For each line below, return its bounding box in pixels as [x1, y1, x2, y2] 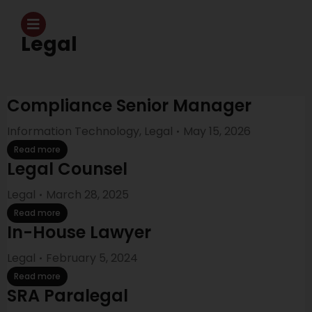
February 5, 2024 [46, 250, 138, 266]
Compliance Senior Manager [7, 94, 251, 117]
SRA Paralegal [7, 284, 128, 307]
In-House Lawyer [7, 221, 151, 244]
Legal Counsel [7, 157, 127, 180]
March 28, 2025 [46, 187, 129, 203]
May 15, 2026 [183, 123, 251, 139]
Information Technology [7, 123, 139, 139]
